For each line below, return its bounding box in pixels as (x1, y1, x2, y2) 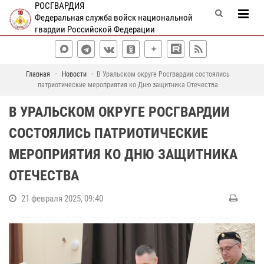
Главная (25, 70, 50, 78)
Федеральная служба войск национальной (34, 12, 193, 23)
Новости (61, 70, 87, 78)
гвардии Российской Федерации (34, 24, 155, 35)
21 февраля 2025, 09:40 (21, 193, 103, 204)
